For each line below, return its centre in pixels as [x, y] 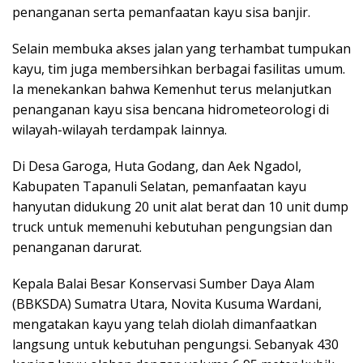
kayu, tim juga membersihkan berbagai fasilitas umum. [179, 69]
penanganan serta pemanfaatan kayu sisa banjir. [161, 12]
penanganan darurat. [77, 247]
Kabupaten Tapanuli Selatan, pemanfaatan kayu [159, 186]
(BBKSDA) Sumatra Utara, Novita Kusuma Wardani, [167, 304]
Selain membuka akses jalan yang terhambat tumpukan [181, 49]
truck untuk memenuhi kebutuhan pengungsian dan [172, 227]
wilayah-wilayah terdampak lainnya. [120, 130]
